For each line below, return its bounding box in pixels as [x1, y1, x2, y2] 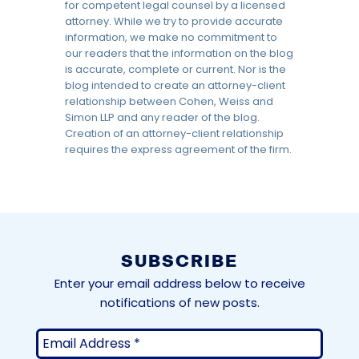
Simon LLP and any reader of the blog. [65, 110, 260, 125]
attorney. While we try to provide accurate [65, 14, 283, 29]
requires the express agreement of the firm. [65, 142, 292, 157]
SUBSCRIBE [121, 255, 238, 271]
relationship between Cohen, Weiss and [65, 94, 273, 109]
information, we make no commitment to [65, 30, 277, 45]
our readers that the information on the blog [65, 46, 293, 61]
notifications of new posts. [99, 294, 260, 311]
